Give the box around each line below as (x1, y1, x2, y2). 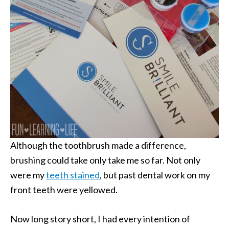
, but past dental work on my (100, 169, 210, 180)
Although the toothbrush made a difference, (10, 140, 186, 151)
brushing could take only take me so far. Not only (10, 154, 200, 166)
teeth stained (46, 169, 100, 180)
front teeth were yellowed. (10, 184, 118, 195)
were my (10, 169, 46, 180)
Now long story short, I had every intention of (10, 213, 190, 224)
